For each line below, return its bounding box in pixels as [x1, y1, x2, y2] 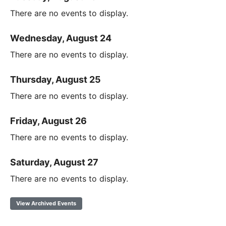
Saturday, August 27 [10, 157, 98, 168]
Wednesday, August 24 [10, 33, 111, 44]
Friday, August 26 [10, 116, 87, 127]
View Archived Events [16, 200, 76, 207]
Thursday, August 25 [10, 74, 101, 85]
